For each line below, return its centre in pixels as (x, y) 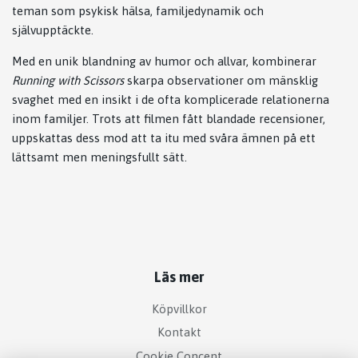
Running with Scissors (68, 80)
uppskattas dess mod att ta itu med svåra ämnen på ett (164, 137)
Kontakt (179, 332)
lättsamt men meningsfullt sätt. (99, 157)
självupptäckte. (53, 30)
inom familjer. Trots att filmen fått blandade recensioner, (169, 118)
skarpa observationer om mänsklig (221, 80)
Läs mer (179, 277)
